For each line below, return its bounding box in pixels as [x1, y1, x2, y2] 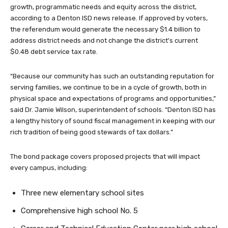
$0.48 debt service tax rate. [10, 48, 98, 56]
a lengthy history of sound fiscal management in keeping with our [10, 117, 215, 125]
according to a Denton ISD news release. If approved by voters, [10, 14, 208, 22]
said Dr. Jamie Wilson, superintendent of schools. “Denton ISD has [10, 106, 216, 114]
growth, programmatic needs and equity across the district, [10, 3, 196, 11]
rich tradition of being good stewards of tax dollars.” [10, 128, 173, 136]
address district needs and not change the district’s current [10, 37, 198, 45]
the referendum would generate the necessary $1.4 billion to [10, 25, 201, 34]
